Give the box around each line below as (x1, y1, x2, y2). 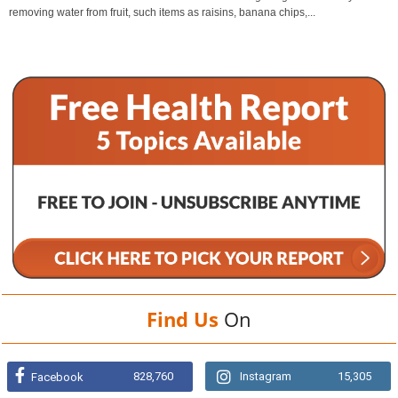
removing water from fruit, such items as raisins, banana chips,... (9, 5, 315, 19)
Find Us (147, 305, 219, 332)
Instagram (240, 369, 291, 383)
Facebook (31, 370, 84, 384)
